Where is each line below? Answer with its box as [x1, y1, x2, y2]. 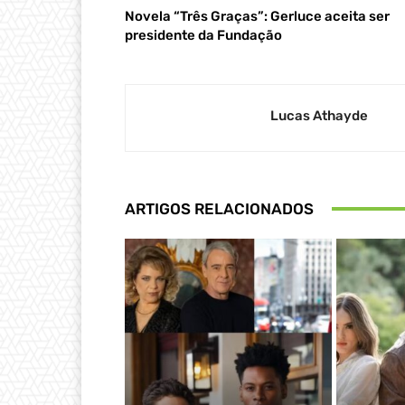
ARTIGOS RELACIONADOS [125, 199, 314, 218]
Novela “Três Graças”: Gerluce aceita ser [125, 7, 390, 24]
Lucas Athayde [270, 107, 368, 124]
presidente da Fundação [125, 26, 282, 43]
